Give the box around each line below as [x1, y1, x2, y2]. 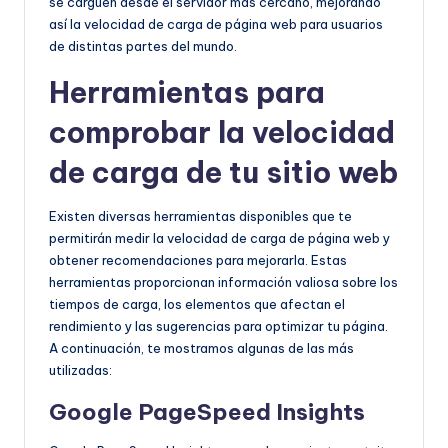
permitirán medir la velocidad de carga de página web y [49, 229, 390, 246]
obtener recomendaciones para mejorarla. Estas [49, 251, 347, 268]
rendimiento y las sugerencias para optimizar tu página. [49, 317, 388, 334]
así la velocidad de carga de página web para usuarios [49, 15, 383, 32]
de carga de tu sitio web [49, 153, 398, 191]
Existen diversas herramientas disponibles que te [49, 207, 352, 224]
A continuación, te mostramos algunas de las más [49, 339, 354, 356]
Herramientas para [49, 73, 325, 111]
